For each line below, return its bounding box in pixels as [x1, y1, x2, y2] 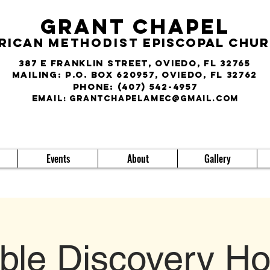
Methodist [48, 35, 139, 50]
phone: [72, 81, 118, 92]
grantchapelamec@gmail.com [69, 93, 239, 104]
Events [46, 151, 70, 166]
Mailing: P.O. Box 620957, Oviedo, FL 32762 [11, 69, 258, 80]
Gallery [204, 151, 231, 166]
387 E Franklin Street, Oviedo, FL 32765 [19, 57, 251, 69]
